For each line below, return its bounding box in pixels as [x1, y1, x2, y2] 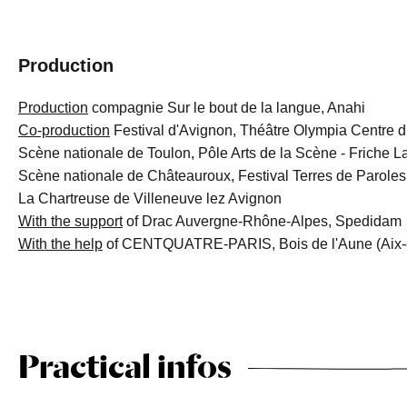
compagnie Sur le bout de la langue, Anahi [87, 100, 365, 115]
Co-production [17, 123, 110, 138]
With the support [17, 213, 123, 229]
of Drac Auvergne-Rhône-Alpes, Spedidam [122, 213, 402, 229]
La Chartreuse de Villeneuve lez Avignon [17, 191, 282, 206]
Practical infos [17, 346, 232, 386]
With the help [17, 236, 103, 252]
